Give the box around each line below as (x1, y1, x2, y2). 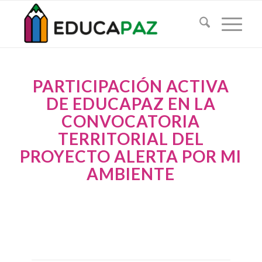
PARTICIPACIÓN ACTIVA (32, 76, 229, 96)
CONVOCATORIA (61, 111, 201, 131)
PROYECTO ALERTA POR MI (20, 146, 242, 166)
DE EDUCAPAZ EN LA (46, 94, 216, 113)
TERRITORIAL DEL (57, 129, 204, 149)
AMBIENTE (87, 164, 175, 184)
